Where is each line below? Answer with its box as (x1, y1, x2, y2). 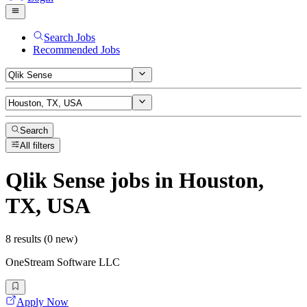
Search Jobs (44, 31, 95, 43)
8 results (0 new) (5, 233, 77, 245)
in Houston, (149, 167, 264, 193)
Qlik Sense (5, 167, 105, 193)
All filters (20, 140, 56, 151)
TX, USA (5, 193, 90, 218)
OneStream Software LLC (5, 256, 120, 269)
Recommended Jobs (33, 43, 120, 56)
